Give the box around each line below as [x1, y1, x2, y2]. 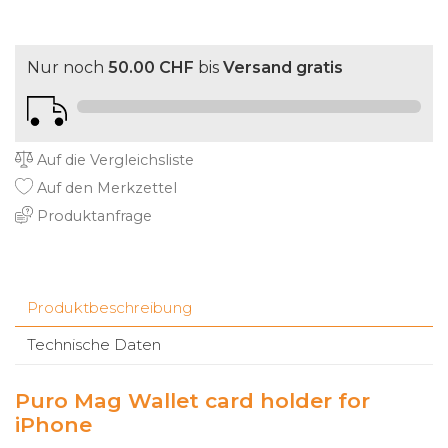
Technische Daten [27, 335, 161, 355]
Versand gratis [223, 58, 343, 78]
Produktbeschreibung [27, 298, 193, 318]
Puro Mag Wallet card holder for [15, 388, 370, 414]
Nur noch [27, 58, 108, 78]
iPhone [15, 412, 92, 438]
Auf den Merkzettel [33, 179, 177, 198]
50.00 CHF [108, 58, 194, 78]
